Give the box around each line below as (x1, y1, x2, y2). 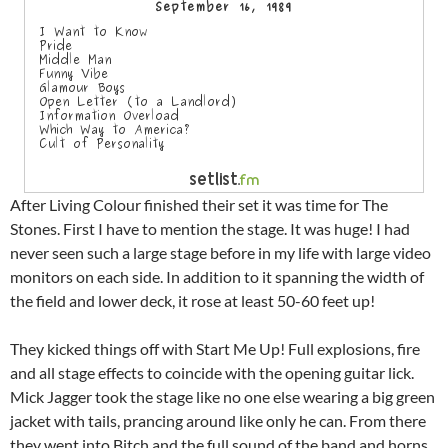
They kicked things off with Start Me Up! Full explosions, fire (10, 339, 420, 359)
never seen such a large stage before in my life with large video (10, 243, 431, 263)
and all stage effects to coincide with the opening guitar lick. (10, 363, 414, 383)
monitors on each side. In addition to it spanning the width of (10, 267, 424, 287)
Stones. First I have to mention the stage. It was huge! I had (10, 219, 410, 239)
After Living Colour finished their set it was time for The (10, 195, 388, 215)
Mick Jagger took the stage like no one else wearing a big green (10, 387, 435, 407)
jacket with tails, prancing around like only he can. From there (10, 411, 426, 431)
